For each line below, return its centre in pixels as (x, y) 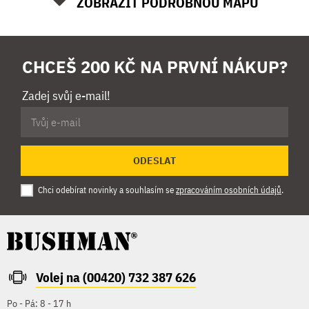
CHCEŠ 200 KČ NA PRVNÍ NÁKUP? (154, 67)
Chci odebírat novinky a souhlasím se (107, 190)
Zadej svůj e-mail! (66, 96)
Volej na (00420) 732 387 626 (116, 278)
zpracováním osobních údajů (229, 190)
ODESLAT (154, 161)
